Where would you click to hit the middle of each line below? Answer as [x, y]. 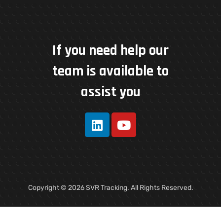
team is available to [110, 71]
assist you [110, 92]
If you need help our [110, 51]
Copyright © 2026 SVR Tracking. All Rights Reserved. [110, 188]
